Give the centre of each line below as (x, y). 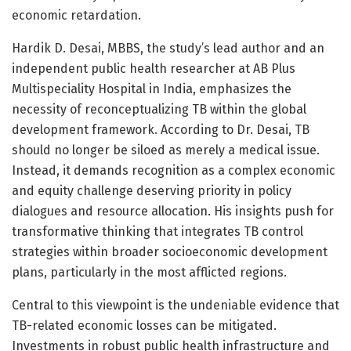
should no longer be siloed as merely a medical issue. (166, 150)
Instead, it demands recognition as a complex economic (174, 170)
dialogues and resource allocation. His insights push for (173, 211)
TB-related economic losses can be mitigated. (144, 325)
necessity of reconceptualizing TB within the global (159, 109)
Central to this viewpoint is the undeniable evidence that (175, 305)
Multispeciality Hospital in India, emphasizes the (152, 89)
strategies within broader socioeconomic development (170, 251)
